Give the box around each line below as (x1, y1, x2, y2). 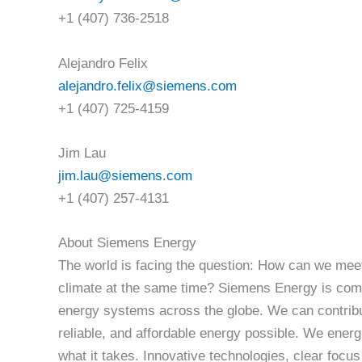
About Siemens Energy (58, 235, 196, 251)
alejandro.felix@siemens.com (58, 78, 237, 94)
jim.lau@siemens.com (58, 167, 192, 183)
